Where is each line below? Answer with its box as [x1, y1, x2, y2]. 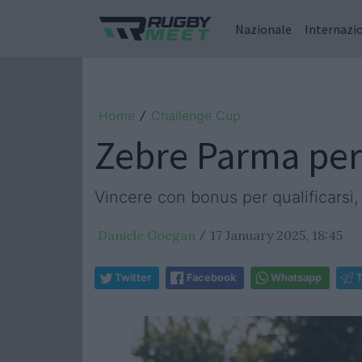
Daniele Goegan [98, 227, 196, 243]
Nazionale [235, 20, 292, 37]
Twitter [115, 271, 151, 284]
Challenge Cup [151, 107, 241, 124]
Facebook [187, 271, 236, 284]
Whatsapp [271, 271, 322, 284]
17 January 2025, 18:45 [210, 227, 343, 243]
